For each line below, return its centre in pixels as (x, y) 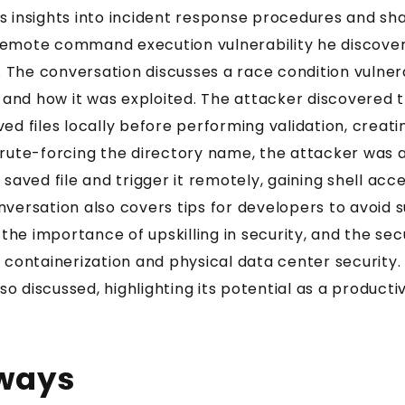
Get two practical (170, 188)
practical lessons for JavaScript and (202, 382)
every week (120, 268)
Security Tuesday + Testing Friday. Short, (202, 355)
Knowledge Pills (157, 228)
